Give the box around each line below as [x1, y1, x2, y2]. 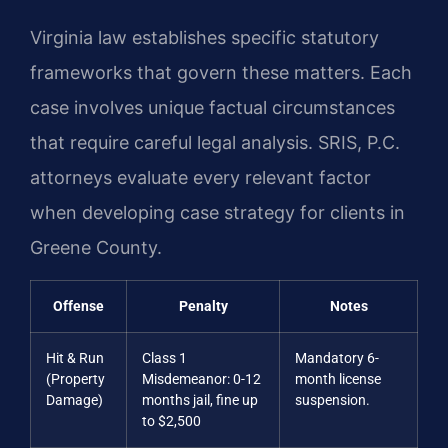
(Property [46, 370, 105, 388]
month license [295, 370, 381, 388]
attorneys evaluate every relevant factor [30, 167, 371, 189]
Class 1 [142, 349, 187, 367]
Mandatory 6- [295, 349, 379, 367]
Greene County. [30, 237, 162, 259]
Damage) [46, 391, 103, 409]
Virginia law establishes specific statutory [30, 27, 379, 49]
